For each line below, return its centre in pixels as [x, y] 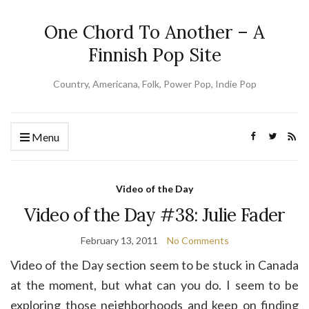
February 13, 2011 [119, 240]
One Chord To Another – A [154, 32]
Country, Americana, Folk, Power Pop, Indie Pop [154, 84]
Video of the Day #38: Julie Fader [154, 215]
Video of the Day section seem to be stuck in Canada [154, 265]
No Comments [198, 240]
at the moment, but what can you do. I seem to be [154, 285]
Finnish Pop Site [154, 55]
